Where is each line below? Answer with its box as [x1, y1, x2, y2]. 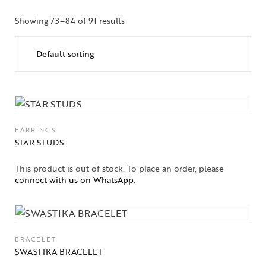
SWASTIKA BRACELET [15, 245, 103, 258]
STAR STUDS [15, 136, 64, 148]
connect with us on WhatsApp [15, 173, 134, 186]
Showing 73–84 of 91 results [15, 14, 125, 27]
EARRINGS [15, 125, 56, 135]
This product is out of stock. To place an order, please [15, 162, 224, 175]
